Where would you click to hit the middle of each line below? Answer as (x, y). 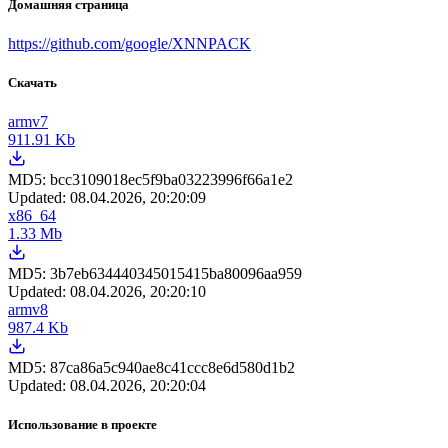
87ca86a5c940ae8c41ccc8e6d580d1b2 (172, 368)
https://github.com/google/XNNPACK (129, 43)
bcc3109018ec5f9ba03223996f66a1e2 (171, 180)
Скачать (32, 82)
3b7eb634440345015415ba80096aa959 (176, 274)
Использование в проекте (82, 425)
